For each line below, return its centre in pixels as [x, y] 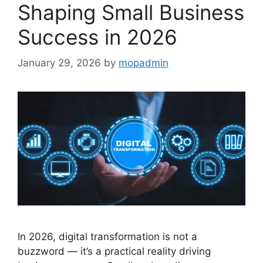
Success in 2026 [97, 37]
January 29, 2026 [59, 63]
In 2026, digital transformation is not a [107, 237]
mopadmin [144, 63]
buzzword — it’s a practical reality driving [114, 252]
